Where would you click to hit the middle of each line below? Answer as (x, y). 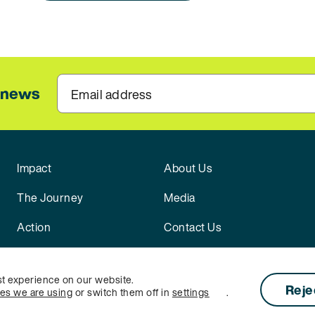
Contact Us (192, 227)
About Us (188, 168)
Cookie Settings (62, 299)
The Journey (50, 198)
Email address (111, 94)
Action (34, 227)
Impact (34, 168)
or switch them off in (122, 292)
